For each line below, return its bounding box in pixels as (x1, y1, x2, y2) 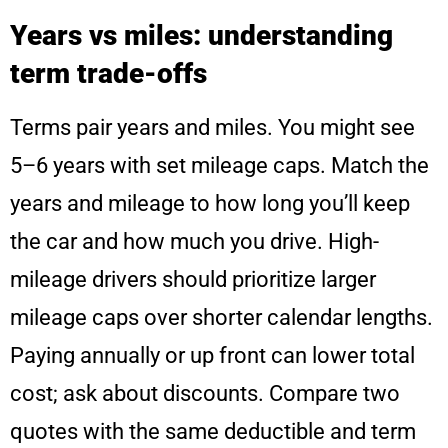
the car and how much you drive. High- (10, 229, 379, 255)
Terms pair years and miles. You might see (10, 115, 415, 141)
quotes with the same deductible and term (10, 419, 416, 445)
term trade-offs (10, 57, 207, 91)
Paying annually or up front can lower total (10, 343, 415, 369)
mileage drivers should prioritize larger (10, 267, 376, 293)
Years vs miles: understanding (10, 19, 393, 53)
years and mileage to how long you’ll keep (10, 191, 410, 217)
